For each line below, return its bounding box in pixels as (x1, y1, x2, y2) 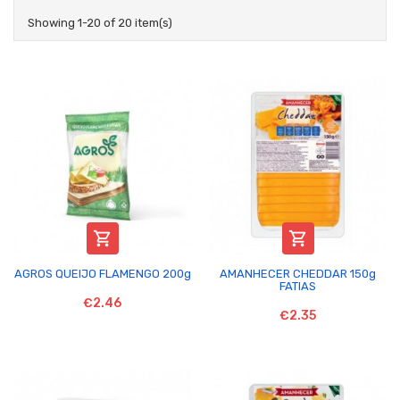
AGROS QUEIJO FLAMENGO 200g (13, 266, 191, 280)
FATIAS (279, 279, 316, 293)
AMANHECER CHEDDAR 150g (220, 266, 376, 280)
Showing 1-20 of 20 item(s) (28, 15, 172, 29)
